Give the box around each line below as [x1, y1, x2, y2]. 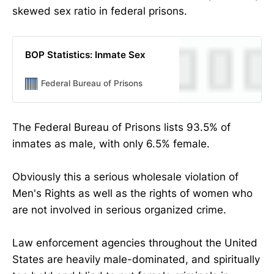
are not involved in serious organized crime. [12, 204, 226, 217]
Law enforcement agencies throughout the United [12, 237, 257, 250]
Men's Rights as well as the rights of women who [12, 187, 253, 200]
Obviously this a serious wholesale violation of [12, 171, 239, 183]
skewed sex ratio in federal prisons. [12, 4, 187, 17]
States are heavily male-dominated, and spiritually [12, 253, 260, 266]
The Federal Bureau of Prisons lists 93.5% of [12, 121, 231, 134]
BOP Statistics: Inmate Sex [24, 49, 146, 61]
